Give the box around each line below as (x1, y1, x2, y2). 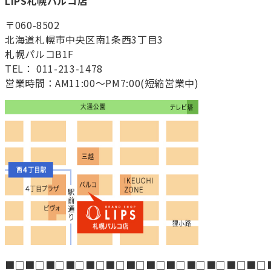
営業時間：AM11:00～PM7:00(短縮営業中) (5, 76, 199, 91)
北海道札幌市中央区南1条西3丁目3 (5, 32, 163, 47)
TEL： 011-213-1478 (5, 61, 103, 76)
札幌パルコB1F (5, 47, 74, 62)
